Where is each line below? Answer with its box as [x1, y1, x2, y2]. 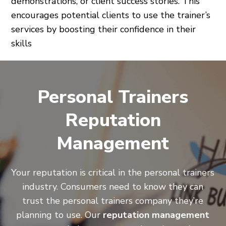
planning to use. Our [16, 208, 103, 221]
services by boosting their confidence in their [11, 23, 196, 35]
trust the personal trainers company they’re [22, 194, 204, 207]
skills [11, 37, 32, 49]
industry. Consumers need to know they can [22, 180, 204, 193]
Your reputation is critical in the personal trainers [11, 166, 215, 179]
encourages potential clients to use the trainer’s [11, 9, 211, 21]
